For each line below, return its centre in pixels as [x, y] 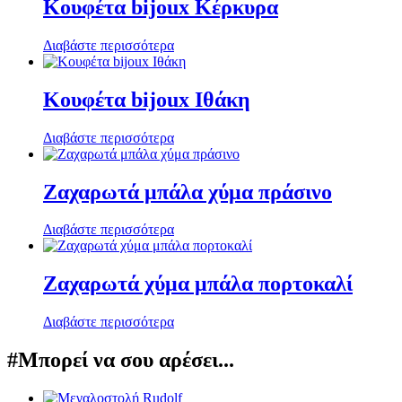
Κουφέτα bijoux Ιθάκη [147, 99]
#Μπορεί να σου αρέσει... [121, 360]
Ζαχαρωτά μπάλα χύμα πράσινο [188, 192]
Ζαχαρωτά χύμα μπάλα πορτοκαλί [198, 284]
